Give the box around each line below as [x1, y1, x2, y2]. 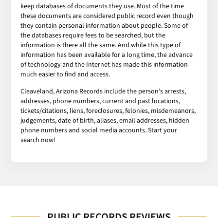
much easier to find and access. [20, 69, 110, 79]
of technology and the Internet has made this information [20, 59, 188, 70]
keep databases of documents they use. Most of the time [20, 1, 184, 11]
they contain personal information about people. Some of [20, 20, 188, 31]
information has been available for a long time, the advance [20, 50, 193, 60]
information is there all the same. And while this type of [20, 40, 181, 50]
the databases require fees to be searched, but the [20, 30, 166, 40]
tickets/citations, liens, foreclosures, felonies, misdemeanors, [20, 106, 196, 116]
